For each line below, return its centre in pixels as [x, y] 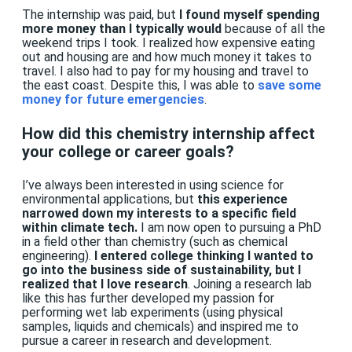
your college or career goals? [128, 151]
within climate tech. [80, 228]
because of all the [275, 29]
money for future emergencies [113, 100]
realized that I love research [105, 284]
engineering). [58, 256]
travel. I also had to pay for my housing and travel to [165, 71]
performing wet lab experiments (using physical [152, 313]
